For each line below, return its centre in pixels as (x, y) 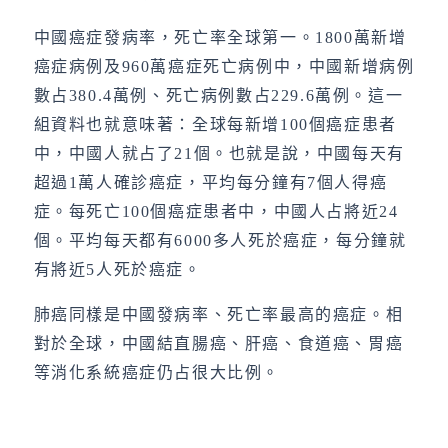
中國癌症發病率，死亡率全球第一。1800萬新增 (220, 37)
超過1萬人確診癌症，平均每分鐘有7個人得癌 (210, 182)
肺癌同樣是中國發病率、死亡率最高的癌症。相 (218, 314)
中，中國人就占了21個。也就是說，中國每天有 (219, 153)
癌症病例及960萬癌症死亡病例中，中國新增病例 (224, 66)
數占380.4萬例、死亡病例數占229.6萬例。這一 (218, 95)
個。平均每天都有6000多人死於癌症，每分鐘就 (220, 240)
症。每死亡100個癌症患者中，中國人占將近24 (216, 211)
